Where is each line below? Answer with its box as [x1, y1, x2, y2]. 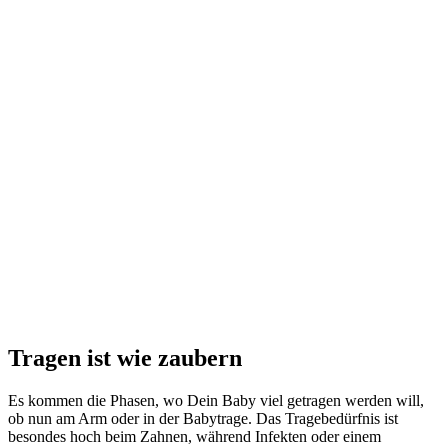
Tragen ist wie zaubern [8, 345, 242, 372]
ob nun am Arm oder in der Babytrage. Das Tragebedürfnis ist [8, 410, 398, 428]
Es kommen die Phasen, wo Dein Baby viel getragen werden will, [8, 392, 424, 410]
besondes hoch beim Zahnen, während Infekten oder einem [8, 428, 381, 446]
